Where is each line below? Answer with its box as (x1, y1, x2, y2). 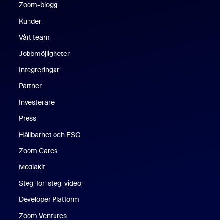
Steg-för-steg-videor (19, 178, 84, 188)
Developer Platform (19, 194, 80, 204)
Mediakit (19, 162, 46, 171)
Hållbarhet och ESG (19, 130, 81, 139)
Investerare (19, 97, 55, 107)
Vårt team (19, 32, 50, 42)
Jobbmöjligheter (19, 49, 70, 58)
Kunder (19, 16, 42, 26)
